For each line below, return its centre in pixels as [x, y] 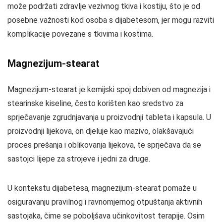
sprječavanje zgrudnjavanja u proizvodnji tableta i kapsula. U [109, 117]
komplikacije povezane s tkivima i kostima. [80, 34]
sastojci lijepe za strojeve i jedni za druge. [79, 159]
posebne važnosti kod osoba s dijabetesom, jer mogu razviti [111, 20]
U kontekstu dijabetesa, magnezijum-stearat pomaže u [102, 188]
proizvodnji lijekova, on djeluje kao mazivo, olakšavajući [101, 131]
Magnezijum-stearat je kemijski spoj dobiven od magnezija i [109, 89]
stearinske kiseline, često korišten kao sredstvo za [95, 103]
